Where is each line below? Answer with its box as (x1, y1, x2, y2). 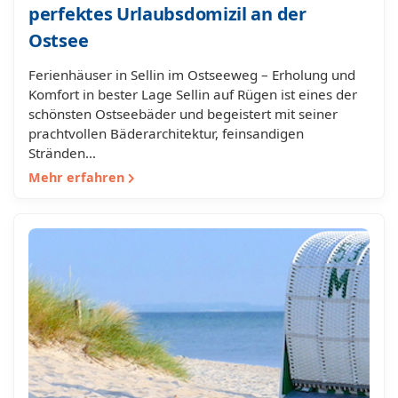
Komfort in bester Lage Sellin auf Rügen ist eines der (28, 85, 357, 103)
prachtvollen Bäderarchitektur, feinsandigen (28, 124, 304, 142)
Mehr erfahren (28, 169, 128, 186)
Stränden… (28, 144, 96, 162)
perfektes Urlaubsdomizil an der (28, 2, 306, 26)
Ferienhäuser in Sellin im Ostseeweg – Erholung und (28, 66, 355, 84)
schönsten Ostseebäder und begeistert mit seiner (28, 105, 338, 123)
